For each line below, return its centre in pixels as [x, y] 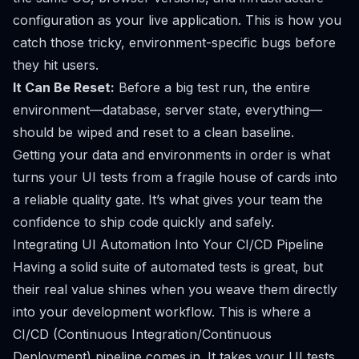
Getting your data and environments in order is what [171, 154]
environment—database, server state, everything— [167, 109]
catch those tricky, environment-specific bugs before [174, 42]
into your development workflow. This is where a [162, 311]
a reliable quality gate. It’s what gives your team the [168, 199]
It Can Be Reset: [64, 87]
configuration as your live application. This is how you [177, 20]
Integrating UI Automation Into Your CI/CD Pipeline [168, 244]
